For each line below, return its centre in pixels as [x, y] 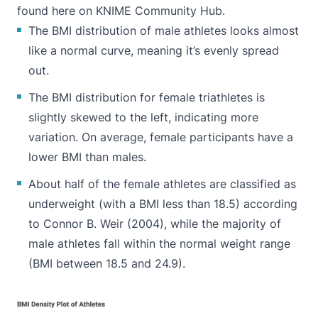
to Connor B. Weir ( [80, 224]
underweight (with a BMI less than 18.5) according [163, 204]
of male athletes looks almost [218, 31]
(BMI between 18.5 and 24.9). [109, 264]
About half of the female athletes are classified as [162, 184]
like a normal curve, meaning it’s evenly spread [154, 51]
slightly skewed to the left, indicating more [143, 117]
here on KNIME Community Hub [137, 11]
